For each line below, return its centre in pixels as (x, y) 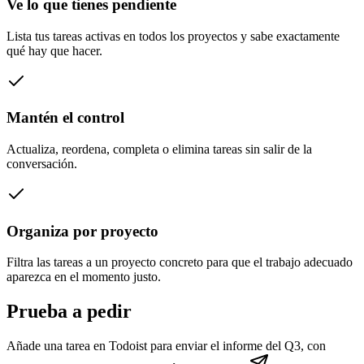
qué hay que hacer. (54, 50)
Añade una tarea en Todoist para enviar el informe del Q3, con (166, 346)
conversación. (42, 163)
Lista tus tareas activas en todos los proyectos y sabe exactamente (173, 36)
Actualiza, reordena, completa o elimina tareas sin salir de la (159, 149)
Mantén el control (65, 118)
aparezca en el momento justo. (84, 277)
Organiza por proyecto (82, 231)
